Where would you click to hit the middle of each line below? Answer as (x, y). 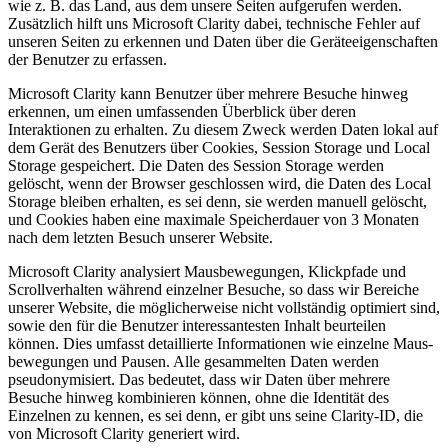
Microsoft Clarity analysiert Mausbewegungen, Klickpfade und (207, 272)
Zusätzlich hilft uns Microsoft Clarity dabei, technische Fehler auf (214, 24)
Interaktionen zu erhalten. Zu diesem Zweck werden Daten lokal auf (223, 130)
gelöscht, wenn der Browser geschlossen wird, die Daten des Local (219, 184)
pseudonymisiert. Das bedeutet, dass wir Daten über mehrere (199, 380)
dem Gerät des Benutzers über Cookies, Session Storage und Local (219, 148)
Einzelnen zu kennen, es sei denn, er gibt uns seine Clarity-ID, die (215, 416)
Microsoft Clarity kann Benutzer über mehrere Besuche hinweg (208, 94)
